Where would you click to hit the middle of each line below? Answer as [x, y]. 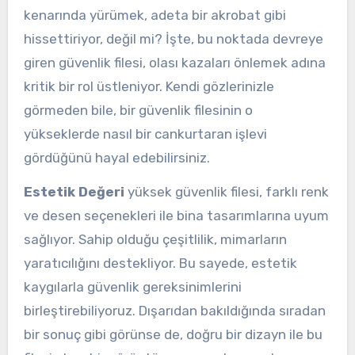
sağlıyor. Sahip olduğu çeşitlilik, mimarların [155, 239]
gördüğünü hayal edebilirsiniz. [116, 157]
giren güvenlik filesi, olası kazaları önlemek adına [174, 62]
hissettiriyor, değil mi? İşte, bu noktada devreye [173, 38]
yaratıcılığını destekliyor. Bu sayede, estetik [160, 263]
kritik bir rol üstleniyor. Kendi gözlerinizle [149, 86]
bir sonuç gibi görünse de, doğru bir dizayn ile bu [173, 334]
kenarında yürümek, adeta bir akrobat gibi [155, 15]
